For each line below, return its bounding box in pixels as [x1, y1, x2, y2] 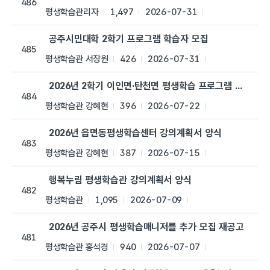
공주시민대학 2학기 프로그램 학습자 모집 [49, 33, 209, 45]
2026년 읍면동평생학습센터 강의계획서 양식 [49, 127, 222, 139]
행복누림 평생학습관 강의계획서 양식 [49, 174, 192, 186]
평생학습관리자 [45, 7, 99, 18]
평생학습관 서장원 [45, 54, 108, 65]
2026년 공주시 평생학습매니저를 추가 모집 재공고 [49, 221, 245, 233]
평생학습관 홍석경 [45, 242, 108, 253]
